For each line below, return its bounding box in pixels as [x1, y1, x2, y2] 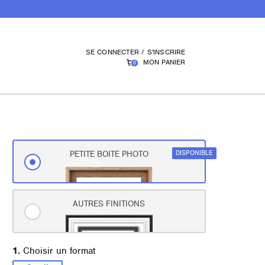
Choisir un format [20, 246, 96, 256]
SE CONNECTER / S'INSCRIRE [85, 49, 186, 56]
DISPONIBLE [175, 150, 213, 156]
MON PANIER [143, 59, 186, 66]
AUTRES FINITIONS [73, 200, 146, 208]
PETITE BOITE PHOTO [69, 150, 148, 159]
